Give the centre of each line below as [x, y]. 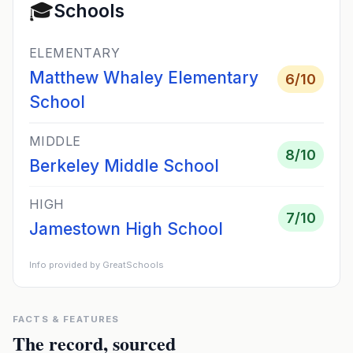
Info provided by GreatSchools [97, 265]
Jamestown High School [126, 229]
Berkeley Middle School [124, 166]
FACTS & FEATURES [66, 319]
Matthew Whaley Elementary [144, 78]
